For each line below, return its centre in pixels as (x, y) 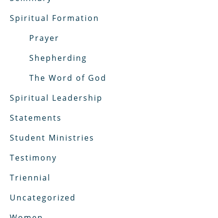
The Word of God (68, 78)
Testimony (33, 158)
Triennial (30, 178)
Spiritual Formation (54, 18)
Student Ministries (52, 138)
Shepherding (58, 58)
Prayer (44, 38)
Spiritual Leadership (56, 98)
